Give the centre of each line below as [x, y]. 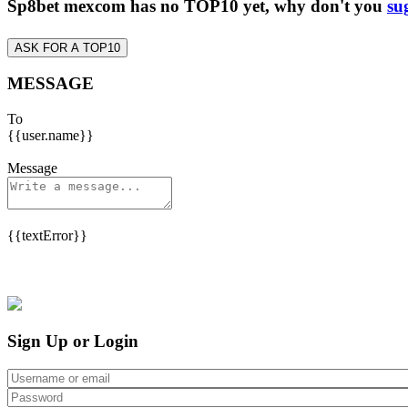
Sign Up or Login [73, 341]
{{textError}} [47, 236]
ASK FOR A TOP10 [67, 47]
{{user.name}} [51, 136]
